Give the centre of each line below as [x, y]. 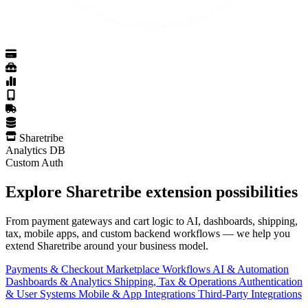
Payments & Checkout [56, 269]
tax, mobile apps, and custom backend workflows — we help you [148, 233]
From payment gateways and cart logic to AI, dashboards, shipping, [152, 221]
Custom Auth [34, 162]
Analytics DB [35, 150]
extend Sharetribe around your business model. [107, 245]
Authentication [271, 281]
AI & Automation [251, 269]
